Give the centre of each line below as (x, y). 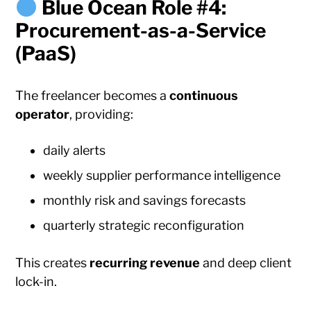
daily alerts (75, 151)
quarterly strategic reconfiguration (144, 226)
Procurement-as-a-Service (141, 31)
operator (43, 115)
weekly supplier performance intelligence (162, 176)
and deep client (246, 263)
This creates (53, 263)
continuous (204, 96)
